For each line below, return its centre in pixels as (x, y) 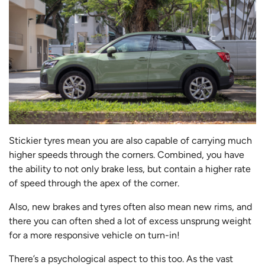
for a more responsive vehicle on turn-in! (94, 235)
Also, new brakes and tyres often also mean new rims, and (130, 207)
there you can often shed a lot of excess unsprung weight (130, 221)
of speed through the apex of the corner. (95, 183)
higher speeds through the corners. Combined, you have (127, 155)
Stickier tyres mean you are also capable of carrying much (130, 141)
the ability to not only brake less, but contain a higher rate (130, 169)
